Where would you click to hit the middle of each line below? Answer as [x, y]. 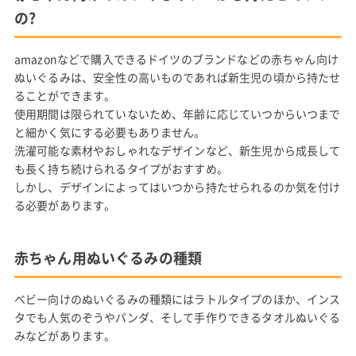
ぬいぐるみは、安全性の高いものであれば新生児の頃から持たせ [177, 77]
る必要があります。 [65, 205]
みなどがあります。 [65, 335]
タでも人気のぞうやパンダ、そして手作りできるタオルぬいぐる [177, 317]
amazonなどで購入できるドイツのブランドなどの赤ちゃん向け [176, 58]
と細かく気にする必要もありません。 [110, 132]
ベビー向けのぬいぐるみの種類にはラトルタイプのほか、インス [177, 298]
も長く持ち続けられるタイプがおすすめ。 [121, 168]
